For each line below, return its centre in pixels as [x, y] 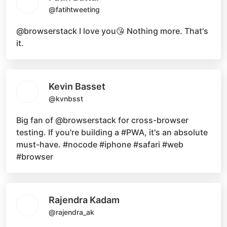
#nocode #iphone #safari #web [123, 144]
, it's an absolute [176, 132]
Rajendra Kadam [84, 200]
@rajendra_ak [71, 212]
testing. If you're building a [69, 132]
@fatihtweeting [74, 9]
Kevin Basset [77, 86]
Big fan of [36, 120]
